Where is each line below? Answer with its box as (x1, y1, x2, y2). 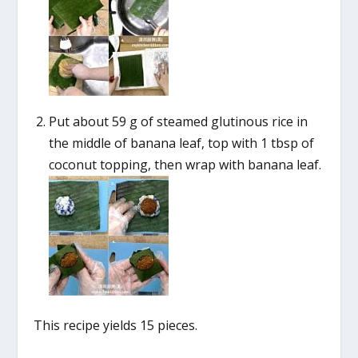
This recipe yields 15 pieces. (34, 316, 201, 334)
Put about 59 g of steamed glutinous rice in (48, 112, 308, 130)
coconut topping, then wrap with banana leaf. (48, 155, 321, 173)
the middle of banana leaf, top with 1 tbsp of (48, 133, 314, 152)
